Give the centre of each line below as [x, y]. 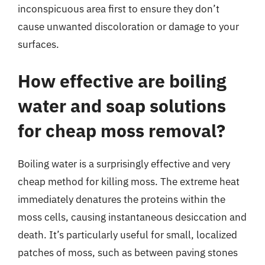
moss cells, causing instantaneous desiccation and [132, 217]
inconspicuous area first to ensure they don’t [119, 9]
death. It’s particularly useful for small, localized [127, 235]
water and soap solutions [122, 105]
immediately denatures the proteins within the [122, 199]
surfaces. [38, 44]
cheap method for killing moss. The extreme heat [129, 181]
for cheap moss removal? [122, 130]
